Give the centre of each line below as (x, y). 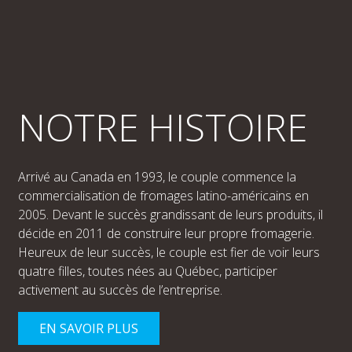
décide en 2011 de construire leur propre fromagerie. (166, 233)
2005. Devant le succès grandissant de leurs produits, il (170, 214)
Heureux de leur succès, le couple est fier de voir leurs (169, 252)
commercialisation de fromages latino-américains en (163, 195)
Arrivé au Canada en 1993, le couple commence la (157, 176)
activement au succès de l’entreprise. (120, 290)
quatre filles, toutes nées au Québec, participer (147, 271)
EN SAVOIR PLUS (88, 328)
